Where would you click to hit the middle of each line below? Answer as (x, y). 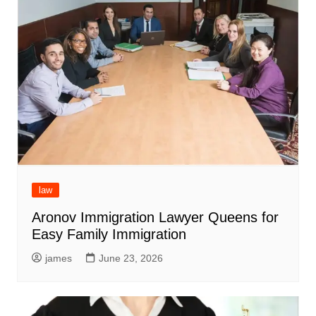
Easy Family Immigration (111, 234)
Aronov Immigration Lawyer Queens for (155, 217)
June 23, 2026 (130, 258)
